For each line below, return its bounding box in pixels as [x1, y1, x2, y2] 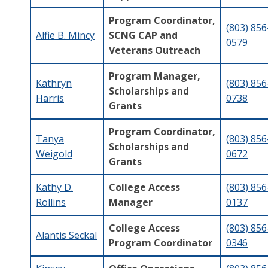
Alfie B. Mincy [36, 28, 95, 42]
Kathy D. [36, 180, 73, 194]
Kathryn [36, 76, 72, 90]
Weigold [36, 147, 72, 160]
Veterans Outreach [109, 43, 200, 57]
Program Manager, [109, 69, 200, 83]
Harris [36, 91, 64, 105]
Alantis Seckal [36, 228, 97, 242]
